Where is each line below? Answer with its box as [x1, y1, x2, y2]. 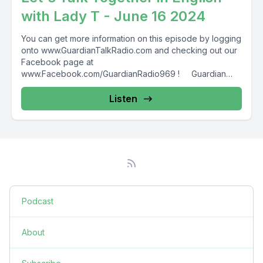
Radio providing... [21, 80, 88, 90]
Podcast [22, 196, 53, 206]
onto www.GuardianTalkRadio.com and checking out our [21, 45, 237, 55]
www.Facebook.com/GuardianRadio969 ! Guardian [21, 69, 226, 79]
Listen [109, 93, 137, 104]
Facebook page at [21, 57, 93, 67]
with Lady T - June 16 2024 [21, 8, 205, 25]
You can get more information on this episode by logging [21, 33, 241, 43]
